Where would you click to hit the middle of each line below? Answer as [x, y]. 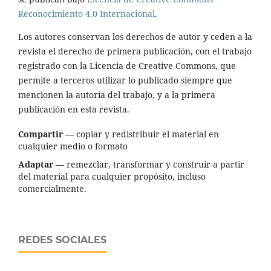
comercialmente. [52, 188]
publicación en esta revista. [74, 109]
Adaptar [36, 164]
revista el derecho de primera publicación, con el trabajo [135, 51]
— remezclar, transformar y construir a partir [149, 164]
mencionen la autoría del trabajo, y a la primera [117, 94]
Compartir [41, 134]
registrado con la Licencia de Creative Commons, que [127, 65]
